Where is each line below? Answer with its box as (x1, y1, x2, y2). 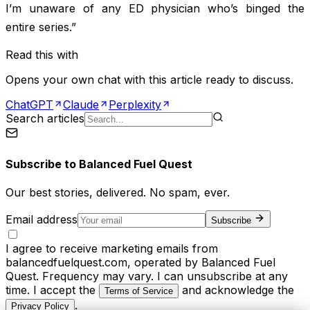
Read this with (6, 48, 78, 62)
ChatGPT (6, 98, 53, 112)
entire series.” (6, 20, 76, 35)
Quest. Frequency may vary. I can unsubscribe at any (6, 268, 288, 283)
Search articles (6, 111, 84, 126)
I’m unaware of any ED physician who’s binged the (6, 1, 304, 16)
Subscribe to (6, 156, 79, 171)
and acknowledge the (179, 282, 294, 297)
